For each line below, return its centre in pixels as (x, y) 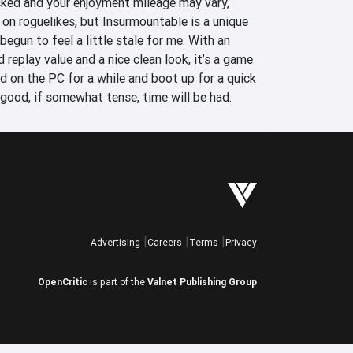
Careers (165, 242)
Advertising (115, 242)
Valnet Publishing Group (202, 282)
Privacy (241, 242)
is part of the (117, 282)
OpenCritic (63, 282)
